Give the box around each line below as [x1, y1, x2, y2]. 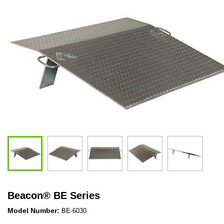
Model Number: [7, 206, 61, 214]
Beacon [7, 189, 43, 201]
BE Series [53, 189, 100, 201]
